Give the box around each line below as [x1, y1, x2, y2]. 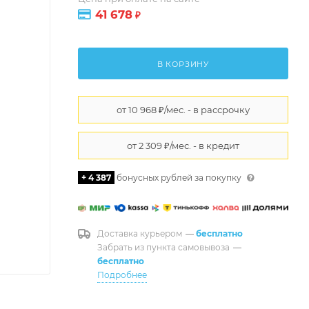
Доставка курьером [97, 228, 182, 239]
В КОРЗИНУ [157, 59, 210, 69]
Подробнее [97, 269, 147, 280]
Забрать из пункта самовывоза [97, 241, 230, 252]
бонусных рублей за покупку [114, 172, 243, 183]
